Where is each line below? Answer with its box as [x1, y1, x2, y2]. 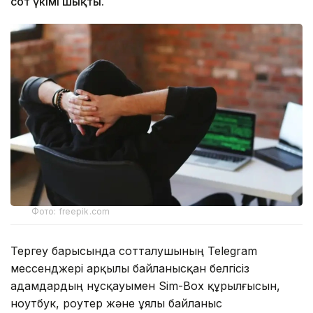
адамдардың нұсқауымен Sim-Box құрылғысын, [10, 278, 280, 293]
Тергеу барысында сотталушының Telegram [10, 243, 257, 258]
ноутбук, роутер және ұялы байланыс [10, 296, 222, 310]
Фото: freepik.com [31, 205, 110, 217]
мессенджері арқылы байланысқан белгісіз [10, 261, 249, 275]
